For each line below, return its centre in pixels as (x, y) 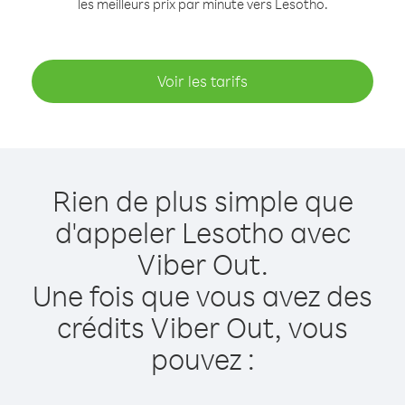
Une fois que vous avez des (202, 295)
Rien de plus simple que (202, 200)
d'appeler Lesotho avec (202, 232)
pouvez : (202, 358)
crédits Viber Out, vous (202, 327)
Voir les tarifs (202, 81)
